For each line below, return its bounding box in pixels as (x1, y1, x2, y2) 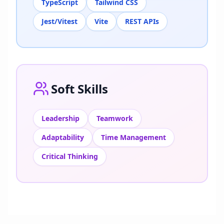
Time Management (101, 132, 166, 142)
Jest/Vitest (41, 16, 77, 26)
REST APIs (125, 16, 159, 26)
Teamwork (96, 113, 133, 123)
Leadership (41, 113, 79, 123)
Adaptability (41, 132, 84, 142)
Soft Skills (51, 80, 108, 97)
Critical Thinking (41, 151, 98, 161)
